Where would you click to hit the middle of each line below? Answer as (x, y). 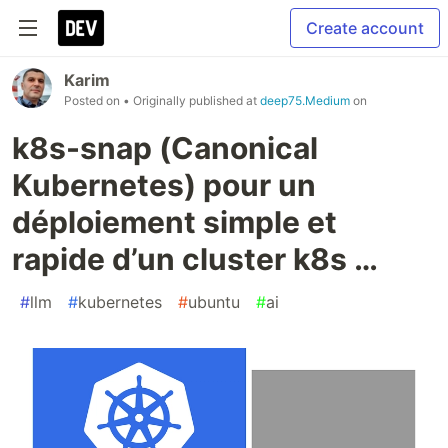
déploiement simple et (174, 222)
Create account (365, 28)
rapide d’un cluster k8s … (195, 259)
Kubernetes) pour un (164, 185)
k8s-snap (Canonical (165, 148)
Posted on (93, 100)
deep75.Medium (305, 100)
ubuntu (214, 302)
